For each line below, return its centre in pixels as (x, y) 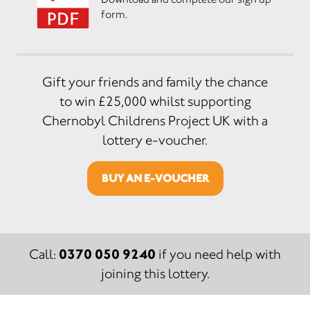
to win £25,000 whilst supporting (155, 101)
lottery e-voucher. (155, 140)
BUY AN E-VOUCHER (155, 178)
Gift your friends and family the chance (155, 82)
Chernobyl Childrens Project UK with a (155, 121)
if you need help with (218, 254)
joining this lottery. (155, 274)
